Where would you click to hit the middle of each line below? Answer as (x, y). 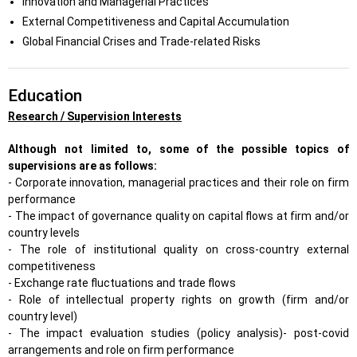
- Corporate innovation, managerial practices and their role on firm (178, 182)
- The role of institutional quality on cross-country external (178, 249)
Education (45, 96)
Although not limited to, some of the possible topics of (178, 149)
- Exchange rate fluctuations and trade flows (122, 283)
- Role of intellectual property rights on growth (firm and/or (178, 300)
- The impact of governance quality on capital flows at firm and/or (178, 216)
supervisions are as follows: (82, 166)
